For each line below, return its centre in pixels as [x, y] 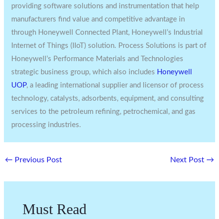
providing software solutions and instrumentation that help [105, 6]
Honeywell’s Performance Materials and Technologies [98, 59]
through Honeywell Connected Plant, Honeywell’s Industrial [107, 32]
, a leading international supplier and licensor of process [115, 85]
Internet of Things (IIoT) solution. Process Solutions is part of [109, 45]
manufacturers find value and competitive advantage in [98, 19]
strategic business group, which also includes [84, 72]
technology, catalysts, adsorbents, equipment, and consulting [108, 98]
